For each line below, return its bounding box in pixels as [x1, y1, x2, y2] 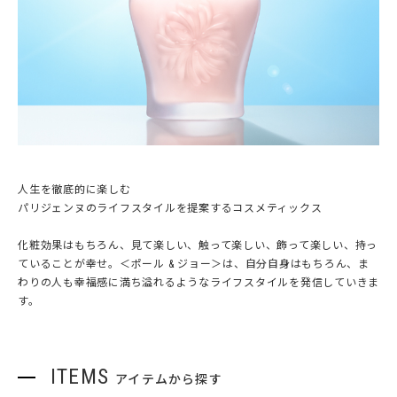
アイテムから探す [115, 371, 222, 386]
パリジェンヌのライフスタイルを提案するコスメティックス [18, 201, 323, 214]
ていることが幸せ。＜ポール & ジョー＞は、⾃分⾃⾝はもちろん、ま [18, 257, 370, 270]
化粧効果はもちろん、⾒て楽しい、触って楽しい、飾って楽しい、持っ [18, 238, 378, 252]
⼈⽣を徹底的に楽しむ [18, 183, 131, 196]
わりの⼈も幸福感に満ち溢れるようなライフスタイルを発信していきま [18, 276, 379, 289]
